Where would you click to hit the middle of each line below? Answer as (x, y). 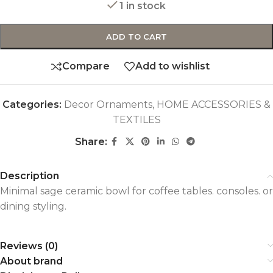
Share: (91, 141)
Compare (86, 66)
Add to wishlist (172, 66)
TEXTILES (136, 119)
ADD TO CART (136, 36)
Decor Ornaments (108, 104)
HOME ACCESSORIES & (214, 104)
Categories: (32, 104)
